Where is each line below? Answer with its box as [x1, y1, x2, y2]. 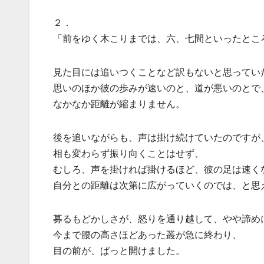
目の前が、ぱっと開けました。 [53, 245, 185, 257]
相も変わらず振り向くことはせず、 [53, 147, 204, 160]
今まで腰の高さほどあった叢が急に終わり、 [53, 229, 242, 241]
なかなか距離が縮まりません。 [53, 98, 185, 110]
